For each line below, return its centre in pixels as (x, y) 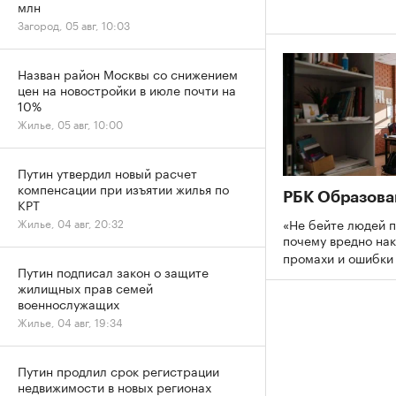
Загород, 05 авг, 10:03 (74, 24)
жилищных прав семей (85, 287)
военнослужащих (69, 303)
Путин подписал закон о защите (113, 271)
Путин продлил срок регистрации (118, 370)
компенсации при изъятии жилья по (123, 188)
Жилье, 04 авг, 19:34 (70, 321)
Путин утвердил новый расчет (107, 172)
